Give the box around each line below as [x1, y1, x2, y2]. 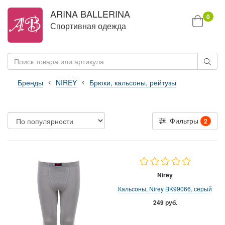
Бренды [18, 77, 43, 87]
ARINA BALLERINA [50, 7, 130, 20]
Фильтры [168, 115, 200, 126]
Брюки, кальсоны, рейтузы [89, 77, 176, 87]
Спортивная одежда [50, 20, 126, 31]
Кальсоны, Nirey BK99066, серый [118, 184, 212, 193]
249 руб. [153, 197, 177, 207]
